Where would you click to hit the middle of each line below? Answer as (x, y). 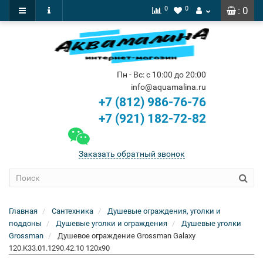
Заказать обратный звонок (131, 154)
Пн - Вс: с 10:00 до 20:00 (161, 75)
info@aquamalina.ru (168, 87)
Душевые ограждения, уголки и (164, 211)
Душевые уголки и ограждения (112, 223)
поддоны (25, 223)
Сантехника (73, 211)
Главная (23, 211)
